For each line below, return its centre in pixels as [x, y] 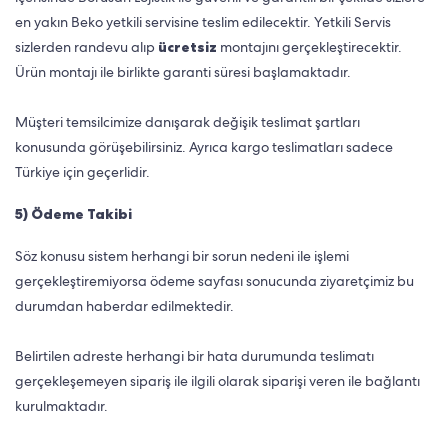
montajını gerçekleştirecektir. [311, 47]
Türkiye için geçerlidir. [82, 172]
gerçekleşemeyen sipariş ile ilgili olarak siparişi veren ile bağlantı [217, 381]
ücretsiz [189, 47]
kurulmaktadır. [61, 406]
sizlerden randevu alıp [86, 47]
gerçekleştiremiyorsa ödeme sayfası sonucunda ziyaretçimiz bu [214, 281]
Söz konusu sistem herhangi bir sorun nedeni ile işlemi [182, 256]
